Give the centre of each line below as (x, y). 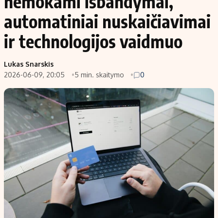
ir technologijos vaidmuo (93, 41)
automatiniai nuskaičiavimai (107, 21)
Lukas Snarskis (29, 64)
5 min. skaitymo (100, 75)
